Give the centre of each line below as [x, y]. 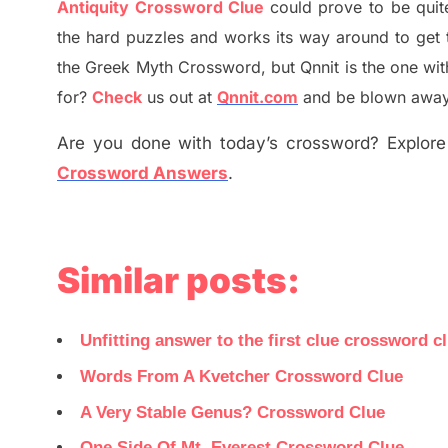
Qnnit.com [257, 97]
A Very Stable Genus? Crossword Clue [232, 412]
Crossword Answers [142, 173]
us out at [179, 97]
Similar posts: [178, 279]
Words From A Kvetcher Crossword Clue [241, 376]
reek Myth [135, 67]
